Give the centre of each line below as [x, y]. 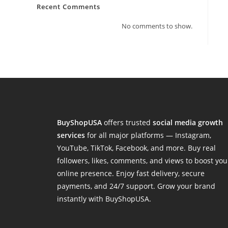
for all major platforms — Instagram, [148, 135]
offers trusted [127, 122]
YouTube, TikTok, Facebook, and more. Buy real [136, 148]
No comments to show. [157, 26]
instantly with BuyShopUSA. [104, 199]
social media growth [188, 122]
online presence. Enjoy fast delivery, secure [131, 173]
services [71, 135]
